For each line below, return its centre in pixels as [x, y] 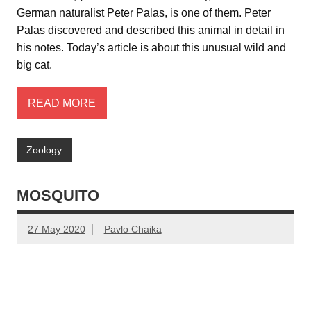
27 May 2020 [57, 229]
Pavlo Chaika [133, 229]
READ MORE [62, 103]
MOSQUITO [58, 195]
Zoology [44, 150]
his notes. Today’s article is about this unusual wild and [151, 48]
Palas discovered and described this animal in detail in [151, 31]
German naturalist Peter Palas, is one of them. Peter [144, 13]
